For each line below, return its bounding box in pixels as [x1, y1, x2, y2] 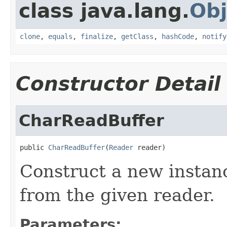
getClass [121, 32, 154, 41]
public [20, 143, 48, 152]
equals [48, 32, 72, 41]
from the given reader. [20, 184, 215, 205]
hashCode [162, 32, 194, 41]
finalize [81, 32, 113, 41]
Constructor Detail [16, 72, 220, 95]
